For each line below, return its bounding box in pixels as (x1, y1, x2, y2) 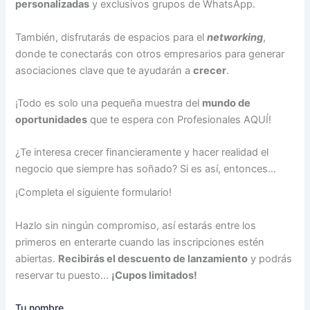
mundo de (202, 96, 251, 109)
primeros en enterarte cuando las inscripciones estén (15, 235, 265, 248)
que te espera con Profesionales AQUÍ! (87, 113, 272, 126)
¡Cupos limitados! (111, 268, 198, 282)
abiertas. (15, 252, 59, 265)
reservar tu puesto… (15, 268, 112, 282)
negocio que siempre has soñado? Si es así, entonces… (15, 163, 277, 176)
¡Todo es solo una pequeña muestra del (15, 96, 203, 109)
